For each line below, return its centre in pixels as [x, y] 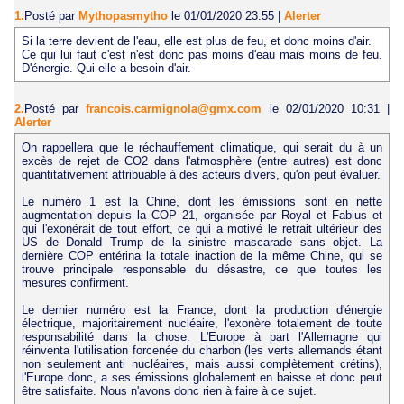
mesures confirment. [75, 282]
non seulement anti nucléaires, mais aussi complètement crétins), [202, 363]
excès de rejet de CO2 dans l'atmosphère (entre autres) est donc [202, 161]
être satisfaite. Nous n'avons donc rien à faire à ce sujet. [169, 390]
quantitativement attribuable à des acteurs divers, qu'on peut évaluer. [201, 174]
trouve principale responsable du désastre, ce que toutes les [202, 269]
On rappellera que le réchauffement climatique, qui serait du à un [202, 147]
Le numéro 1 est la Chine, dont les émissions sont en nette [202, 201]
